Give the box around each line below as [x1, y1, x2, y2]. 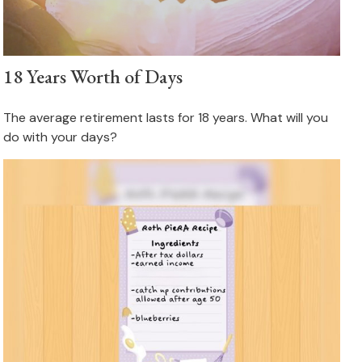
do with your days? [3, 128, 118, 145]
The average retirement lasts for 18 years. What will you [3, 108, 329, 126]
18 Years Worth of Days [3, 63, 183, 89]
